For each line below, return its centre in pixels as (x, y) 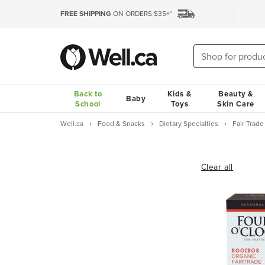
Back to (88, 94)
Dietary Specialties (189, 124)
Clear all (217, 167)
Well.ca (72, 124)
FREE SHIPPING (86, 14)
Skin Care (236, 104)
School (88, 104)
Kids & (180, 94)
